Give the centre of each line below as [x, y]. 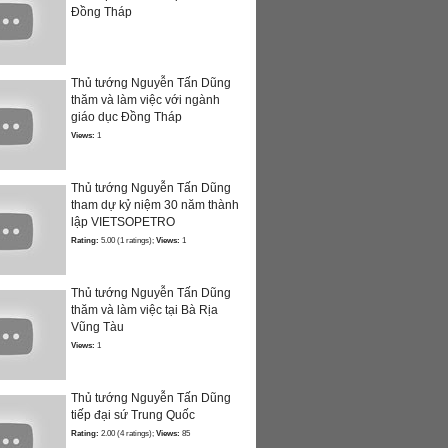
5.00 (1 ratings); [127, 240]
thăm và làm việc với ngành [145, 100]
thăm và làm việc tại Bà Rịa [144, 310]
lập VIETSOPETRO [123, 222]
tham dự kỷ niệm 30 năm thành [155, 205]
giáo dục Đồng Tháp [126, 117]
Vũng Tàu [97, 327]
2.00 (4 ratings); [127, 433]
